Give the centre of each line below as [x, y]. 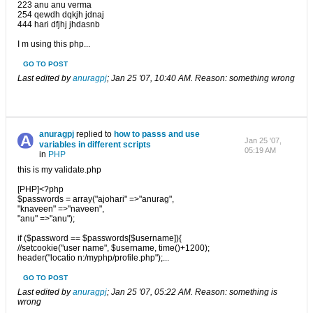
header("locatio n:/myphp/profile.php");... [93, 258]
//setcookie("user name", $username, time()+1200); [114, 248]
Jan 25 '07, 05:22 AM [151, 292]
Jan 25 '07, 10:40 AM [151, 78]
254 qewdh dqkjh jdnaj [61, 15]
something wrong [261, 78]
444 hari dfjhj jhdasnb [59, 24]
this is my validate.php [59, 170]
